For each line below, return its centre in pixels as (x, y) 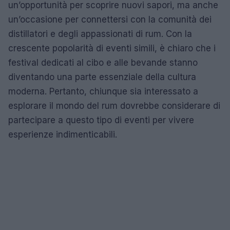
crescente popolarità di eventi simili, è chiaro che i (112, 48)
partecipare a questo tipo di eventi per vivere (101, 120)
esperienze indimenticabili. (63, 134)
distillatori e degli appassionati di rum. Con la (100, 34)
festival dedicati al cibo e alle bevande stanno (103, 62)
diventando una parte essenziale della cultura (102, 77)
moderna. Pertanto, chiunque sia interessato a (103, 91)
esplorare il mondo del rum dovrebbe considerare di (114, 106)
